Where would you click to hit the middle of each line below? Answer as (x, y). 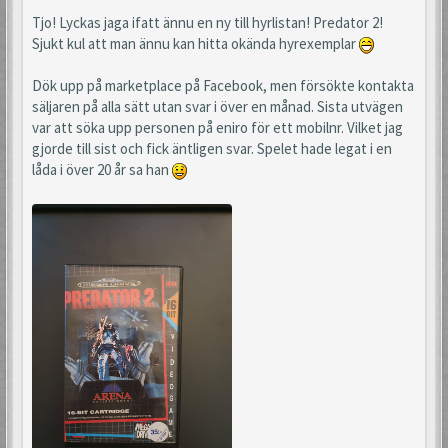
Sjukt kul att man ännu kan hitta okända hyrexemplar (195, 44)
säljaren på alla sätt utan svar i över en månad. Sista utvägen (217, 107)
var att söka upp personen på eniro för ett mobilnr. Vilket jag (217, 128)
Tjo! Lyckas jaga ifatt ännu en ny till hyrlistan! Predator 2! (207, 23)
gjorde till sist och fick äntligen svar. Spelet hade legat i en (212, 149)
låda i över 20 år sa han (102, 170)
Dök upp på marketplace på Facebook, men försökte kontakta (223, 86)
